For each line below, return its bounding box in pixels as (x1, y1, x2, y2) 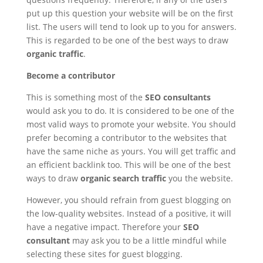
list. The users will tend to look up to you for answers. (26, 21, 237, 32)
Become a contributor (26, 70, 115, 81)
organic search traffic (80, 173, 166, 184)
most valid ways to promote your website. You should (26, 119, 236, 130)
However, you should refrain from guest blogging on (26, 194, 231, 205)
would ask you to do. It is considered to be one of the (26, 105, 234, 116)
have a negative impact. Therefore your (26, 221, 183, 232)
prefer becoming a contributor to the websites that (26, 132, 227, 143)
